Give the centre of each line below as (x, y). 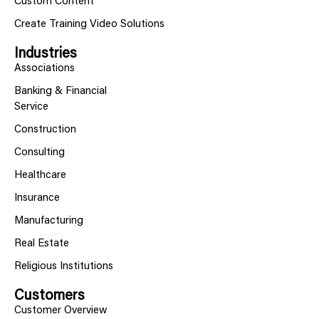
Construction (45, 130)
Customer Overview (61, 310)
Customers (49, 296)
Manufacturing (49, 221)
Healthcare (40, 175)
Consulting (40, 152)
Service (31, 107)
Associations (45, 68)
